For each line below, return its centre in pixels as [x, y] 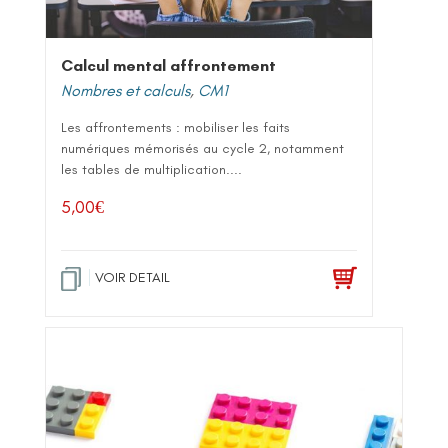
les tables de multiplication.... [151, 169]
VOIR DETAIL [132, 277]
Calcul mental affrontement [168, 65]
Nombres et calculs [125, 90]
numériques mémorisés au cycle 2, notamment [202, 148]
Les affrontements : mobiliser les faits [175, 127]
